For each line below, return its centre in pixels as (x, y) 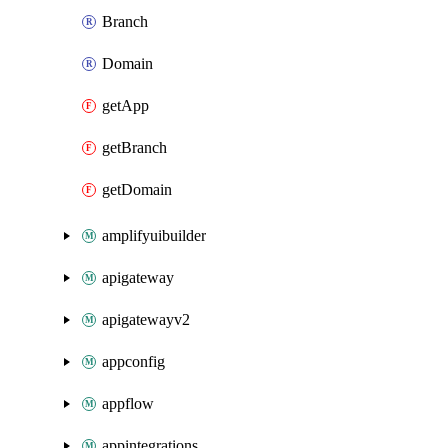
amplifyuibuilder (154, 235)
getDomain (137, 189)
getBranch (134, 147)
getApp (125, 105)
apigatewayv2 (146, 319)
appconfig (133, 361)
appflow (128, 403)
